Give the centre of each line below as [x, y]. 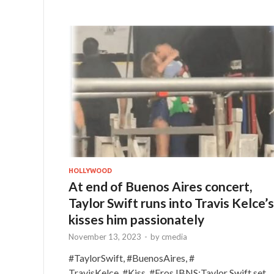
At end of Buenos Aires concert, [160, 186]
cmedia [174, 236]
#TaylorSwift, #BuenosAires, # [131, 257]
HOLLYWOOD [90, 170]
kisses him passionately [136, 219]
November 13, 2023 [105, 236]
